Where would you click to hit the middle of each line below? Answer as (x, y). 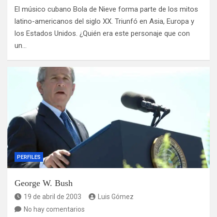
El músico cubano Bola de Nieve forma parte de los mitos (106, 9)
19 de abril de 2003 (53, 197)
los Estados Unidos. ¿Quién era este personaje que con (102, 34)
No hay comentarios (54, 209)
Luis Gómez (116, 197)
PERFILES (29, 157)
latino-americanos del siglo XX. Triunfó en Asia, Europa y (104, 22)
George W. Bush (44, 183)
